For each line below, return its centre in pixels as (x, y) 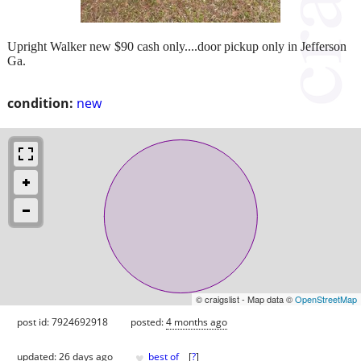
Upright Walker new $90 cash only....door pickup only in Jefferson (177, 46)
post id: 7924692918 (62, 322)
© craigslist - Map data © (245, 299)
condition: (40, 103)
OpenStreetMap (326, 299)
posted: (148, 322)
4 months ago (197, 322)
